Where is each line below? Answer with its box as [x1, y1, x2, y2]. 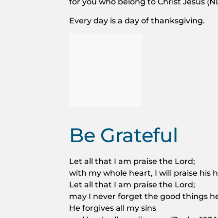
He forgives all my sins [69, 202, 156, 213]
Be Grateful [69, 123, 178, 147]
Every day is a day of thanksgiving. [69, 16, 205, 26]
